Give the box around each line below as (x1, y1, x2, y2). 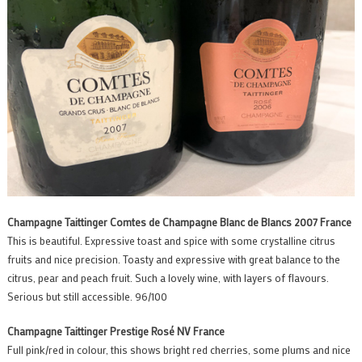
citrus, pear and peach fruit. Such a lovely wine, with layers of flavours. (6, 270, 329, 284)
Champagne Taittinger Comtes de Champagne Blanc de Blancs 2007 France (6, 214, 351, 229)
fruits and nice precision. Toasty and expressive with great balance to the (6, 251, 340, 266)
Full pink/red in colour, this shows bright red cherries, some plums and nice (6, 342, 351, 356)
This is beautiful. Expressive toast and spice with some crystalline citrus (6, 233, 335, 247)
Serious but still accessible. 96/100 (6, 288, 167, 303)
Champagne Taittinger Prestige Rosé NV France (6, 323, 225, 338)
